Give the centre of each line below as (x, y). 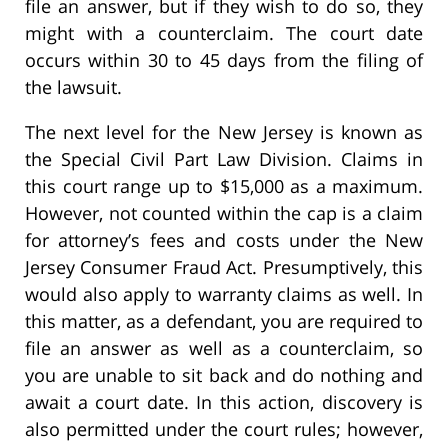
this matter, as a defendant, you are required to (224, 321)
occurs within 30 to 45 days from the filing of (224, 60)
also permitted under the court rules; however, (224, 429)
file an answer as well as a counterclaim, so (224, 348)
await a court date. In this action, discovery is (224, 402)
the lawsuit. (73, 87)
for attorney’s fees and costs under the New (224, 240)
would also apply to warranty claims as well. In (224, 294)
